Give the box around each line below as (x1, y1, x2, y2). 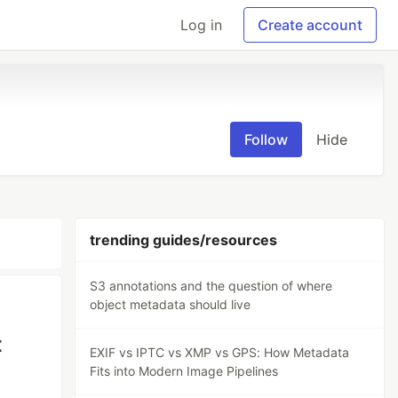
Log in (180, 16, 222, 34)
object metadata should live (90, 297, 251, 312)
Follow (244, 131, 288, 148)
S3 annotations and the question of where (90, 278, 333, 293)
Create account (258, 16, 362, 34)
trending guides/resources (90, 231, 278, 249)
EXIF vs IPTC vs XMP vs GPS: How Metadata (90, 345, 350, 360)
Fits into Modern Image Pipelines (90, 363, 279, 378)
